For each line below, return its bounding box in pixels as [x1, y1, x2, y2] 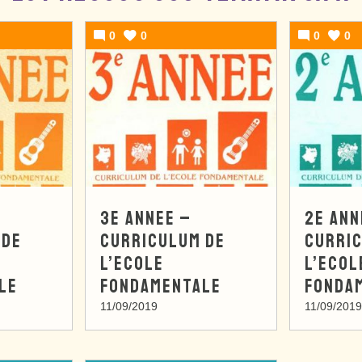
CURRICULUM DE [100, 229, 226, 253]
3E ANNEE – [100, 207, 192, 230]
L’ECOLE [100, 252, 165, 276]
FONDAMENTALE [100, 275, 222, 298]
